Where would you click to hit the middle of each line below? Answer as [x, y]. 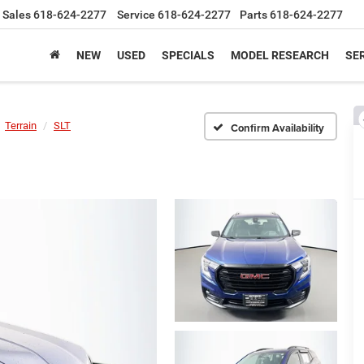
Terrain [21, 126]
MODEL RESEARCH [280, 56]
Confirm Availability [278, 128]
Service [136, 15]
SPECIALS [188, 56]
